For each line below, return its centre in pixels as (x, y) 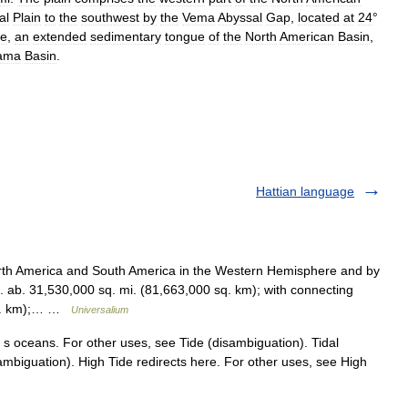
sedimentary (126, 36)
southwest (110, 17)
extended (60, 36)
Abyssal (240, 17)
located (319, 17)
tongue (185, 36)
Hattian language (305, 191)
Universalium (100, 310)
